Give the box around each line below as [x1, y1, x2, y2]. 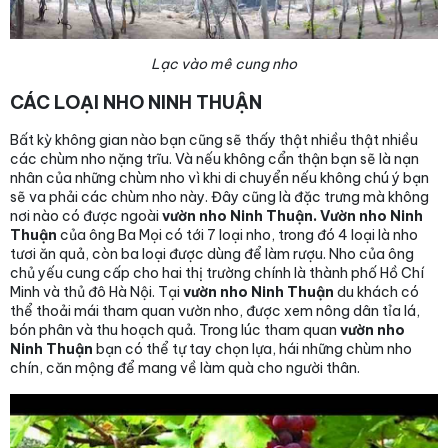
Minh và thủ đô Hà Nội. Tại [10, 283, 183, 302]
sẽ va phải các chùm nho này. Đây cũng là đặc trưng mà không [10, 188, 429, 207]
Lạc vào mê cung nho [151, 55, 297, 74]
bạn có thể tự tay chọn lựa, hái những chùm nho [93, 340, 412, 359]
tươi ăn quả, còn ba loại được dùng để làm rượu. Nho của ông [10, 245, 414, 264]
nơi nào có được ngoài [10, 207, 162, 226]
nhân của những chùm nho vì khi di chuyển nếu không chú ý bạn [10, 169, 429, 188]
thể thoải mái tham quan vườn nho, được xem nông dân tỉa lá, [10, 302, 420, 321]
